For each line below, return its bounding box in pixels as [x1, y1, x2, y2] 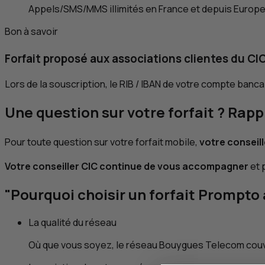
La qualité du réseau [28, 215, 117, 229]
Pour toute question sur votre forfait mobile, [5, 135, 199, 148]
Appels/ [28, 2, 63, 16]
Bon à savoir [5, 25, 58, 38]
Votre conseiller [5, 160, 81, 173]
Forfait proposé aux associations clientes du [5, 50, 247, 66]
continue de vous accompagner [98, 160, 248, 173]
